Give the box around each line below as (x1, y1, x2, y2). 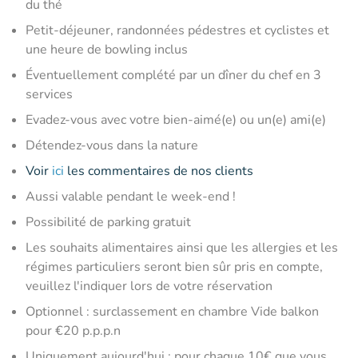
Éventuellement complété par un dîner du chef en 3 (26, 66, 321, 84)
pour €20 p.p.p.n (26, 321, 121, 340)
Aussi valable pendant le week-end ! (26, 187, 236, 205)
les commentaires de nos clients (64, 161, 253, 180)
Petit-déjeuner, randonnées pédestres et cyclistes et (26, 21, 329, 39)
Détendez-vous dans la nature (26, 136, 198, 154)
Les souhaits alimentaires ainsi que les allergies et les (26, 238, 338, 257)
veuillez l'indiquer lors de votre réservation (26, 276, 272, 295)
